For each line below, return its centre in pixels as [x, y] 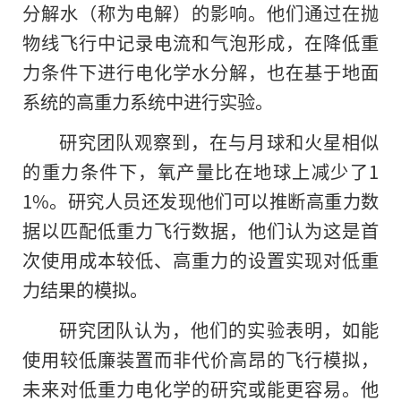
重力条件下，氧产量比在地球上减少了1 [210, 171]
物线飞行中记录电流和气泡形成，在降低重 [200, 42]
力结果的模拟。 [85, 289]
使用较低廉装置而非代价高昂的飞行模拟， [200, 358]
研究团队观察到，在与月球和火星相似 [218, 141]
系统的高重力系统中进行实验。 [148, 101]
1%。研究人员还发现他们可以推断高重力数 [200, 200]
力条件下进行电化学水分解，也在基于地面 [200, 71]
